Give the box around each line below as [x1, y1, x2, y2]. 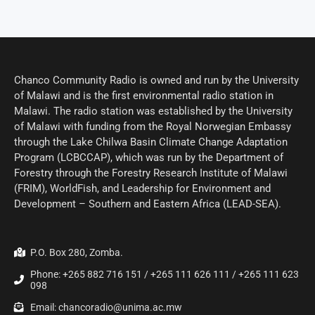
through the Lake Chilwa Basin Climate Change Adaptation [14, 136, 288, 148]
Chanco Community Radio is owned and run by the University [14, 74, 299, 86]
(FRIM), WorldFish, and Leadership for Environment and [14, 182, 271, 195]
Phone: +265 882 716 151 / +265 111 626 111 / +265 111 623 [30, 269, 299, 280]
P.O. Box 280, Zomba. [30, 247, 123, 258]
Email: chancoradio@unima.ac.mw [30, 302, 182, 313]
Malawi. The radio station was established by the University [14, 105, 292, 117]
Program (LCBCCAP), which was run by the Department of [14, 151, 283, 164]
